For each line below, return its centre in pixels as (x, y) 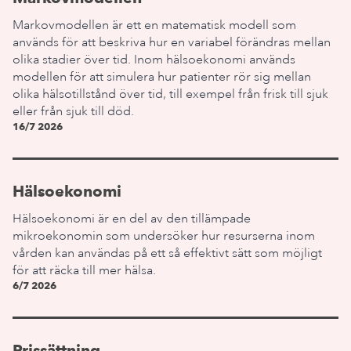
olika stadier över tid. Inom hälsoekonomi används (154, 60)
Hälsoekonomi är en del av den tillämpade (132, 219)
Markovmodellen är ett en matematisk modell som (154, 25)
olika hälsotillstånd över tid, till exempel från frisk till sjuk (170, 94)
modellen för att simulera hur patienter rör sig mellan (162, 77)
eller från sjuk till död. (73, 111)
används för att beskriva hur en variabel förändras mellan (172, 42)
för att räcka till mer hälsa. (84, 270)
